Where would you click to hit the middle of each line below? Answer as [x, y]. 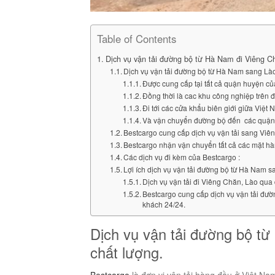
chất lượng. [127, 253]
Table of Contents [137, 39]
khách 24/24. [164, 204]
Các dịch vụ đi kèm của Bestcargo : [182, 157]
